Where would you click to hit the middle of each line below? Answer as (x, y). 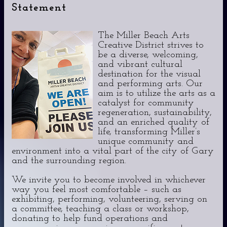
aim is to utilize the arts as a (157, 93)
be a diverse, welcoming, (148, 55)
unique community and (146, 141)
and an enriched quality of (154, 122)
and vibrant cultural (140, 64)
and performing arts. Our (150, 84)
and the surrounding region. (69, 161)
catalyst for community (146, 103)
